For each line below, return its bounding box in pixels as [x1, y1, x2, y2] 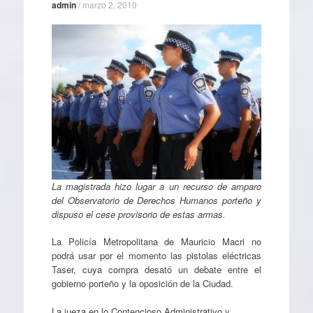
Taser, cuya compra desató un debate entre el [51, 263, 262, 276]
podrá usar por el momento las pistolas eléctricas [51, 249, 262, 262]
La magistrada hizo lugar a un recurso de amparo [51, 179, 262, 193]
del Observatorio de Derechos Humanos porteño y [51, 193, 262, 207]
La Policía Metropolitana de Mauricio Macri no [51, 235, 262, 248]
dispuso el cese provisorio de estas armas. [51, 207, 226, 221]
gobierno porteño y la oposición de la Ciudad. [51, 277, 233, 290]
